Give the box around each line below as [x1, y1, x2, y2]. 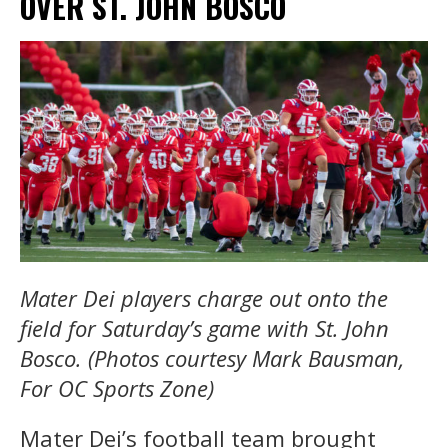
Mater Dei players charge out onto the [20, 282, 388, 313]
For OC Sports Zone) [20, 372, 214, 403]
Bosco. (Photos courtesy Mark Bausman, [20, 342, 404, 373]
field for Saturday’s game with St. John [20, 312, 389, 343]
